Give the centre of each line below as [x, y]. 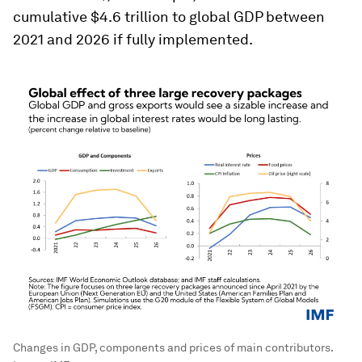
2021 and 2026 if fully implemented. [133, 39]
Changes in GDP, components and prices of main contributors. [173, 347]
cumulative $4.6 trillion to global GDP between [169, 17]
